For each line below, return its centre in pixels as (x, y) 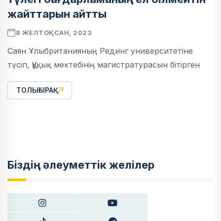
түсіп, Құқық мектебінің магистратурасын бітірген (104, 65)
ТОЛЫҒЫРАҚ (37, 90)
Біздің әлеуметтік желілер (81, 165)
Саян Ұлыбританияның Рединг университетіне (100, 51)
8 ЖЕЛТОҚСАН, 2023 (54, 33)
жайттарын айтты (57, 14)
